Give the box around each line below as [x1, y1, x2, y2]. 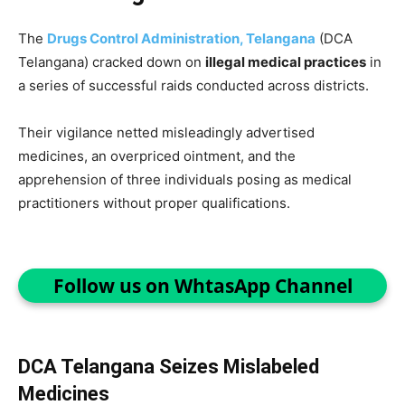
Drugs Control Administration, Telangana [47, 30, 316, 47]
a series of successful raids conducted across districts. [18, 77, 369, 94]
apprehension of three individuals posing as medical [18, 171, 352, 188]
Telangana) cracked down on [18, 53, 205, 71]
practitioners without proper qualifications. [18, 194, 290, 212]
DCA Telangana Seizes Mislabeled [18, 355, 319, 378]
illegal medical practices [205, 53, 366, 71]
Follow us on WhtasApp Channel [52, 273, 353, 298]
